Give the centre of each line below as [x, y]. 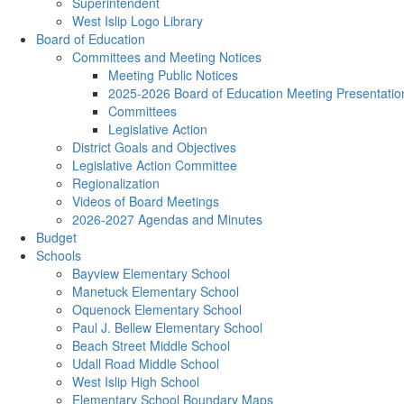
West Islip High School [136, 381]
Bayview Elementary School [151, 273]
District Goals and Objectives [154, 147]
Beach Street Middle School [151, 345]
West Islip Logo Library [138, 21]
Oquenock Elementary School [157, 309]
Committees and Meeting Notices [167, 57]
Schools [59, 255]
